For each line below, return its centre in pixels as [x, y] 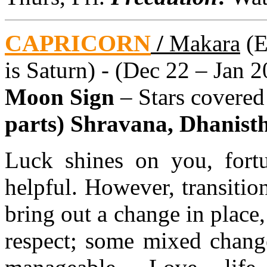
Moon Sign [60, 97]
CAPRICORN [78, 43]
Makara [205, 43]
